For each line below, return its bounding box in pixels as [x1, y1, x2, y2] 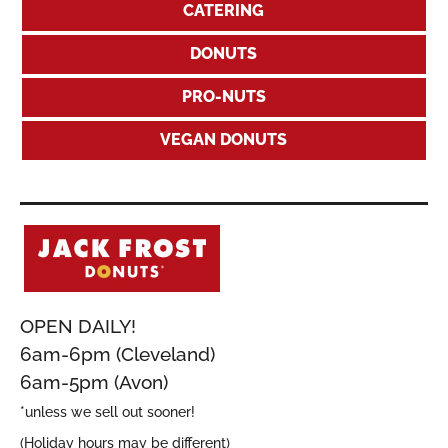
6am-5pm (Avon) [20, 370, 168, 393]
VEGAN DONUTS [160, 129, 288, 149]
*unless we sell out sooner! [20, 403, 195, 420]
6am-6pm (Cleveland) [20, 342, 215, 365]
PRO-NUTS [182, 86, 266, 106]
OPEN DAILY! [20, 314, 136, 337]
